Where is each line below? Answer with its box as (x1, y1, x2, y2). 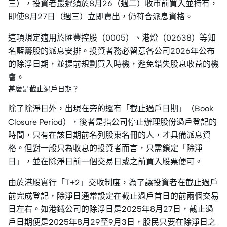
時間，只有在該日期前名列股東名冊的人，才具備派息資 (8, 130, 211, 140)
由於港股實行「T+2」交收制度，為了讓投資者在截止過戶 (8, 178, 218, 187)
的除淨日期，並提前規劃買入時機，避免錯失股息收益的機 (8, 59, 219, 69)
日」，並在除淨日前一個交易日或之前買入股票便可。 (8, 157, 203, 166)
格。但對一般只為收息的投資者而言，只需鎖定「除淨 (8, 143, 203, 153)
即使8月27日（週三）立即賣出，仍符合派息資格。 (8, 12, 193, 21)
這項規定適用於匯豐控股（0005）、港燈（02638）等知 (8, 33, 216, 43)
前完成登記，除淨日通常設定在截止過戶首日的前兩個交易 (8, 191, 219, 201)
